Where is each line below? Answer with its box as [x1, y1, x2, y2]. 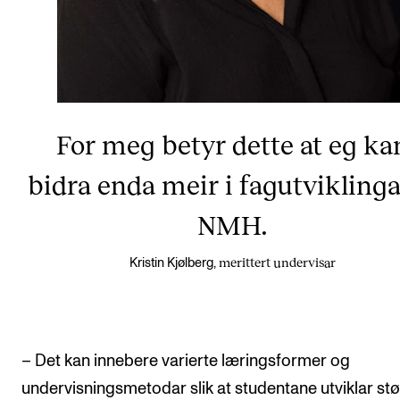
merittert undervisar [218, 254, 336, 270]
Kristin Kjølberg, [129, 256, 216, 270]
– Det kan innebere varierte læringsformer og [21, 353, 350, 370]
